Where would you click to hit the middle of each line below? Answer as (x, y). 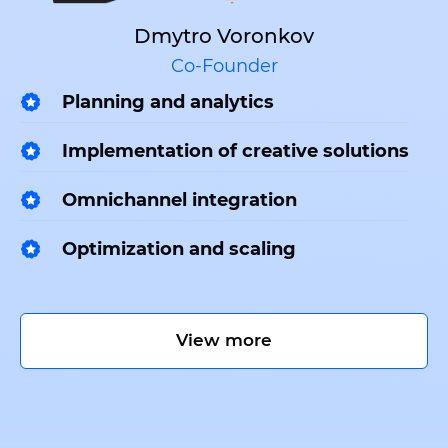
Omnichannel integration (179, 200)
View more (224, 340)
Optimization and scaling (179, 249)
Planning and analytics (168, 102)
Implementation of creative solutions (235, 151)
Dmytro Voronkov (224, 36)
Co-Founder (224, 66)
